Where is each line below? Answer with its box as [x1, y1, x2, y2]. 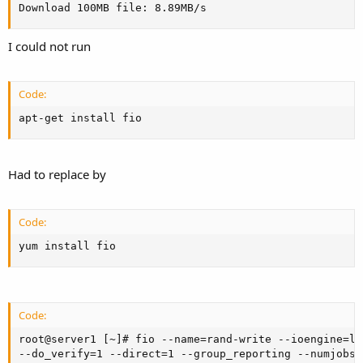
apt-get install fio [19, 112, 142, 125]
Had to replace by [8, 165, 106, 182]
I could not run [8, 38, 91, 54]
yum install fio [19, 239, 116, 252]
